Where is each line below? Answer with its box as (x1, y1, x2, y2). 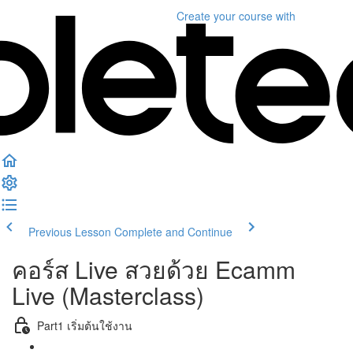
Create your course (176, 8, 273, 24)
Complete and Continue (114, 224, 232, 240)
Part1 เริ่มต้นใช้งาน (37, 317, 132, 333)
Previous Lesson (28, 224, 111, 240)
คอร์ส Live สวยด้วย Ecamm (12, 252, 295, 286)
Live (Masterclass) (12, 278, 204, 312)
